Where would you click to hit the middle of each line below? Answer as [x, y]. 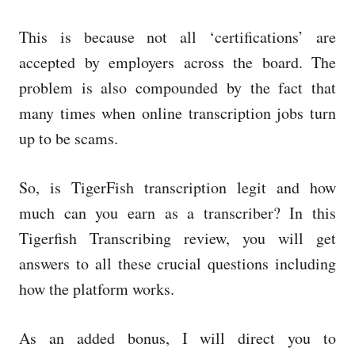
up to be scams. [69, 138]
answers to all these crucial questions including [177, 263]
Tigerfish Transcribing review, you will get [177, 238]
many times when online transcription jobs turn [177, 113]
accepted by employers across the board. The [177, 62]
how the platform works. [97, 289]
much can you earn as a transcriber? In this [177, 213]
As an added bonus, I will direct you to [177, 338]
